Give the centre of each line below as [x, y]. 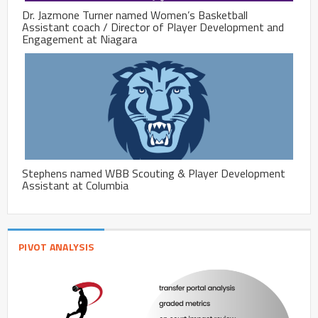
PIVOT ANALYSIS [56, 247]
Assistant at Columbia [75, 186]
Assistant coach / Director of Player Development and [153, 27]
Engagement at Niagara [79, 39]
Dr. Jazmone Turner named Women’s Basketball [135, 15]
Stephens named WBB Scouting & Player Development [154, 174]
